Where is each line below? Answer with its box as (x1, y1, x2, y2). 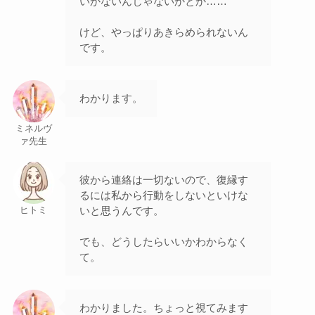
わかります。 (79, 92, 143, 105)
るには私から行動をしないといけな (79, 189, 248, 202)
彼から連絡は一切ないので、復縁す (79, 174, 248, 186)
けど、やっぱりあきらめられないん (79, 26, 248, 39)
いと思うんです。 (79, 205, 164, 217)
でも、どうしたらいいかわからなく (79, 236, 248, 248)
